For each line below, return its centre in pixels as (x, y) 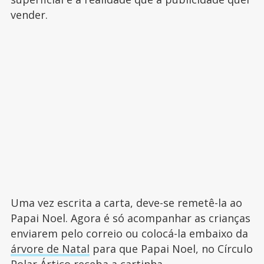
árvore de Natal (50, 249)
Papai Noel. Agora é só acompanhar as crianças (130, 218)
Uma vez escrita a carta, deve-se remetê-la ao (126, 203)
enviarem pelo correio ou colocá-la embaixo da (129, 234)
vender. (30, 15)
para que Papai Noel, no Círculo (171, 249)
